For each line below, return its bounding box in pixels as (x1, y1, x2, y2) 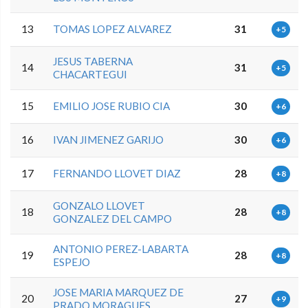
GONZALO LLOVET (53, 199, 146, 212)
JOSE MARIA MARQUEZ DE (53, 286, 184, 299)
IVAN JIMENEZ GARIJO (53, 133, 164, 146)
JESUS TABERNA (53, 55, 133, 68)
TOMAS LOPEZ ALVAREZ (53, 23, 173, 36)
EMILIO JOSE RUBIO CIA (53, 100, 170, 113)
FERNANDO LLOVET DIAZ (53, 167, 181, 180)
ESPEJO (53, 256, 91, 269)
